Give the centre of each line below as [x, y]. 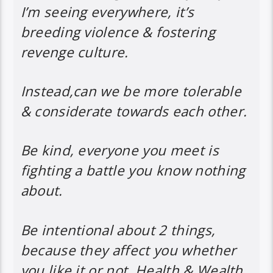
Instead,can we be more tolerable [131, 91]
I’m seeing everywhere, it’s [107, 12]
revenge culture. [74, 52]
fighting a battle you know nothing [133, 171]
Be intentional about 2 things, [118, 230]
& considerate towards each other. [134, 112]
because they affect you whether [128, 250]
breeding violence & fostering [118, 32]
